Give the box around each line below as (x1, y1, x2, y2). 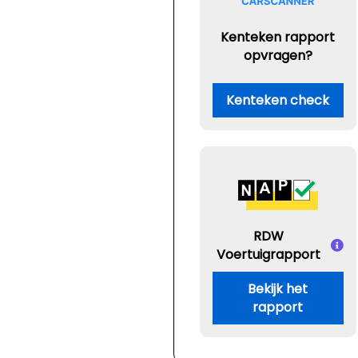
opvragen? (243, 46, 312, 65)
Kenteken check (226, 91, 330, 109)
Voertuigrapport (216, 245, 320, 264)
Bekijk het (248, 280, 308, 298)
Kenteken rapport (221, 27, 336, 46)
